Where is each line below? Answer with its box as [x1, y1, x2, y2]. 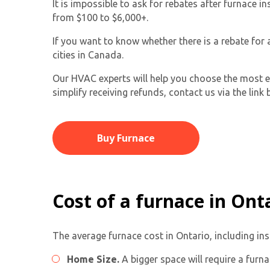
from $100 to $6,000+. [52, 12, 148, 24]
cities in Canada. [52, 49, 124, 61]
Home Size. [67, 254, 119, 265]
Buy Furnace [97, 131, 155, 145]
